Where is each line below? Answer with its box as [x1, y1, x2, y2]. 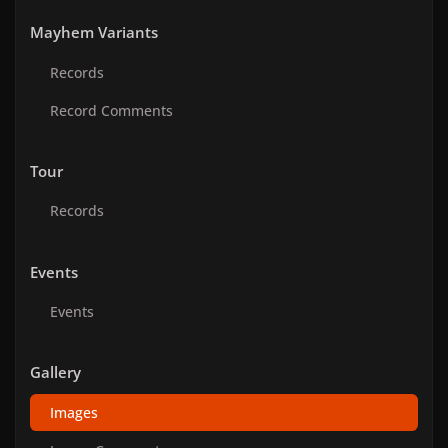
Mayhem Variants [30, 22, 158, 44]
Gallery [30, 362, 81, 384]
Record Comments [49, 100, 173, 120]
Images [49, 403, 98, 423]
